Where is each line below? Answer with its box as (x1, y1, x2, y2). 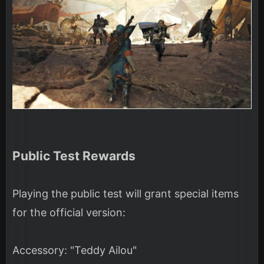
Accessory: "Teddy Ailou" (12, 244, 137, 257)
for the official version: (12, 206, 126, 219)
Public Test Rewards (12, 148, 136, 164)
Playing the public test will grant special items (12, 187, 239, 200)
